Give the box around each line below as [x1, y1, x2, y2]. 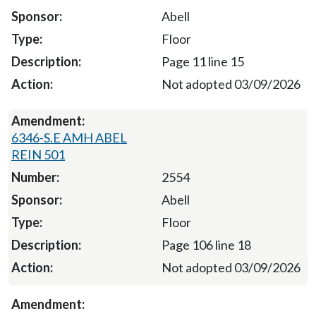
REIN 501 [11, 146, 65, 162]
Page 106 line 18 [161, 236, 251, 253]
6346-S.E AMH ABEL [11, 129, 127, 145]
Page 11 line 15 [161, 53, 244, 69]
